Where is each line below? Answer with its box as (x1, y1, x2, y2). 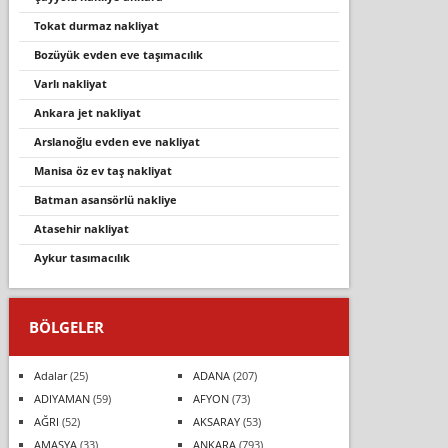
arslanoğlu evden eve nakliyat (41, 133, 200, 149)
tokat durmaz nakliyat (39, 17, 159, 33)
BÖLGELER (28, 316, 104, 337)
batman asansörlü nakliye (40, 191, 177, 207)
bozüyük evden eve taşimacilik (40, 46, 203, 62)
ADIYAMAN (33, 390, 90, 406)
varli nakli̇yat (40, 75, 107, 91)
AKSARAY (192, 413, 240, 429)
